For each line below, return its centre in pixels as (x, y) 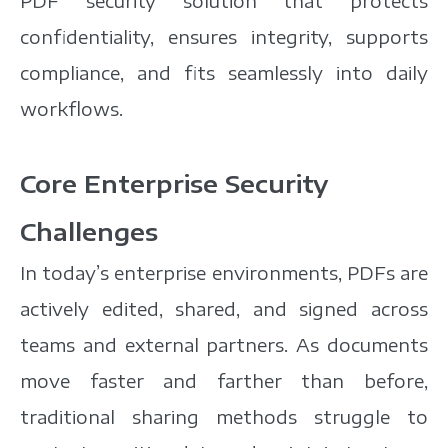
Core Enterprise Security (174, 183)
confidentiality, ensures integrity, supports (224, 36)
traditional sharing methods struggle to (224, 416)
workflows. (71, 108)
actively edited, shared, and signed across (224, 308)
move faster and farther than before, (224, 380)
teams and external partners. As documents (224, 344)
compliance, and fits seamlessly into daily (224, 72)
